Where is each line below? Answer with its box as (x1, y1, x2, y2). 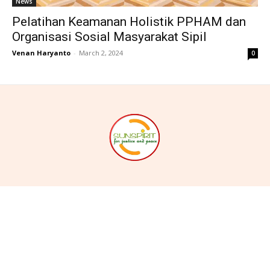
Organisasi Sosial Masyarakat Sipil (12, 30, 210, 45)
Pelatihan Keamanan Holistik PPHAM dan (12, 14, 246, 30)
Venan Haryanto (12, 48, 71, 58)
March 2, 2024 (79, 48, 123, 58)
